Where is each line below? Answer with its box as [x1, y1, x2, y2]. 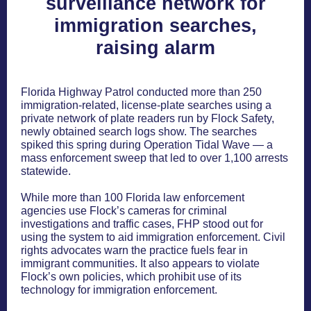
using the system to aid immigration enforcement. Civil [21, 231, 285, 243]
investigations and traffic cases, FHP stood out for [21, 218, 263, 230]
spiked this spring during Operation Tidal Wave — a [21, 139, 273, 151]
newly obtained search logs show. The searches [21, 126, 257, 137]
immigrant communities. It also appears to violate [21, 258, 260, 269]
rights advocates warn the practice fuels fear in [21, 244, 248, 256]
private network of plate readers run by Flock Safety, [21, 112, 274, 124]
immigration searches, [54, 15, 257, 36]
